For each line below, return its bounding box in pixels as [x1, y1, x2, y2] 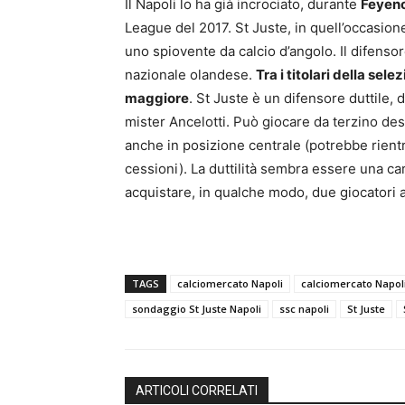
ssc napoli [279, 301, 329, 316]
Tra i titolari [256, 65, 333, 83]
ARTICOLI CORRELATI [136, 382, 258, 398]
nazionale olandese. [125, 65, 256, 83]
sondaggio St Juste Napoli [132, 301, 261, 316]
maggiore [125, 89, 189, 107]
